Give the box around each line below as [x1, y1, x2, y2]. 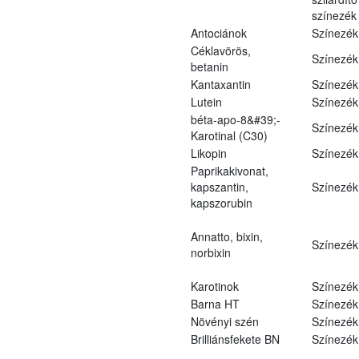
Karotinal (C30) [190, 127, 268, 143]
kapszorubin [190, 194, 252, 211]
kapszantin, [190, 178, 248, 195]
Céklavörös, [190, 42, 251, 58]
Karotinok [190, 277, 239, 294]
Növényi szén [190, 313, 259, 329]
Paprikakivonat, [190, 162, 268, 179]
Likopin [190, 144, 227, 161]
